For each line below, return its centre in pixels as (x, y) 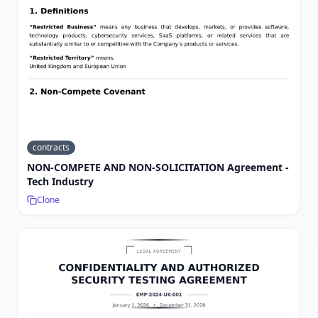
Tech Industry (60, 181)
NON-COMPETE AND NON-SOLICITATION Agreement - (158, 167)
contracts (51, 147)
